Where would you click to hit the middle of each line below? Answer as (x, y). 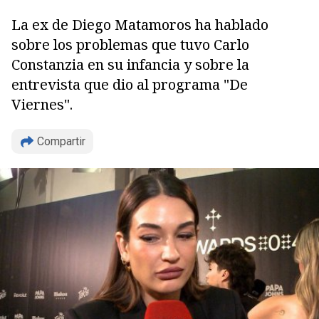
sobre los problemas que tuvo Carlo (130, 45)
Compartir (61, 141)
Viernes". (42, 104)
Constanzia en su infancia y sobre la (130, 64)
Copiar (60, 156)
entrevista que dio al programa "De (130, 84)
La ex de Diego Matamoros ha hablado (140, 25)
